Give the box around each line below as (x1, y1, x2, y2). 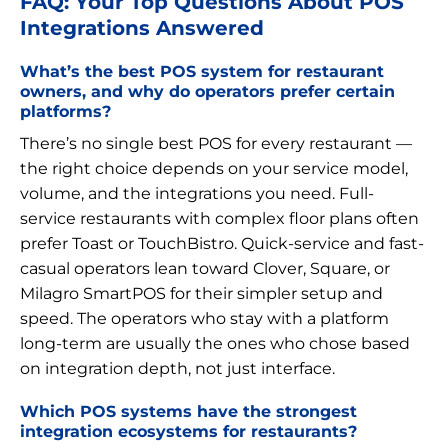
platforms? (20, 100, 111, 121)
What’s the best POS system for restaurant (20, 60, 384, 81)
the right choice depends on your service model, (20, 158, 408, 178)
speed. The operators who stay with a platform (20, 308, 389, 328)
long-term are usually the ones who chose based (20, 333, 410, 353)
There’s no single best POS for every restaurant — (20, 133, 412, 153)
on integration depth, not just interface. (20, 358, 335, 378)
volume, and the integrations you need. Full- (20, 183, 374, 203)
